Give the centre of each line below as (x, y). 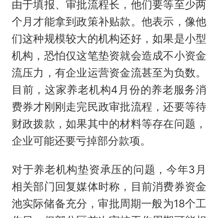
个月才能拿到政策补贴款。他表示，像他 (109, 21)
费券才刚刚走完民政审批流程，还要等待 (109, 106)
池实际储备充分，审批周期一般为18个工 (109, 203)
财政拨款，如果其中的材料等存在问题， (109, 123)
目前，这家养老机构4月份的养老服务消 (109, 89)
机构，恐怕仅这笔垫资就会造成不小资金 (109, 55)
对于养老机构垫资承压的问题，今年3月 (109, 169)
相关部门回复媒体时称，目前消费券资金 (109, 186)
